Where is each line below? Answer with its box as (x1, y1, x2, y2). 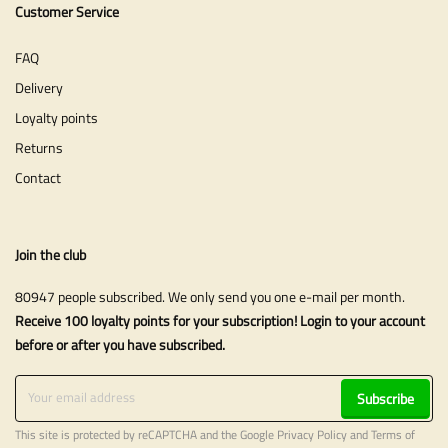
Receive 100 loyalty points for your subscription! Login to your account (15, 309, 425, 331)
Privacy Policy (277, 425, 347, 444)
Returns (15, 136, 63, 158)
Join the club (15, 243, 86, 265)
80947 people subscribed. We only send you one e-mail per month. (15, 285, 405, 307)
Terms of (371, 425, 415, 444)
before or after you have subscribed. (15, 333, 225, 355)
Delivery (15, 76, 63, 98)
